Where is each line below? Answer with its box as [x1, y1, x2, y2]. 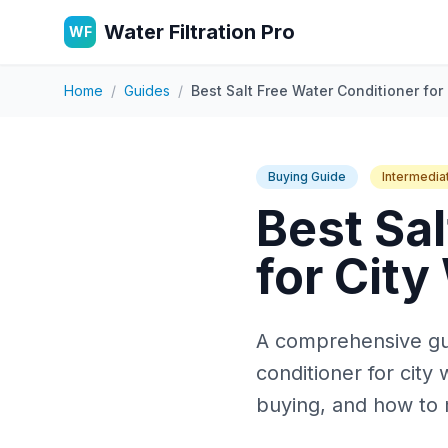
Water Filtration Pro [104, 20, 295, 44]
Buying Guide [268, 169, 346, 184]
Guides [124, 82, 170, 99]
